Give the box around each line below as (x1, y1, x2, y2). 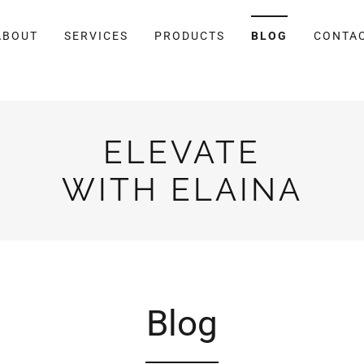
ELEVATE (103, 133, 261, 171)
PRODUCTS (154, 29, 226, 42)
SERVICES (63, 29, 128, 42)
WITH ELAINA (61, 171, 303, 208)
